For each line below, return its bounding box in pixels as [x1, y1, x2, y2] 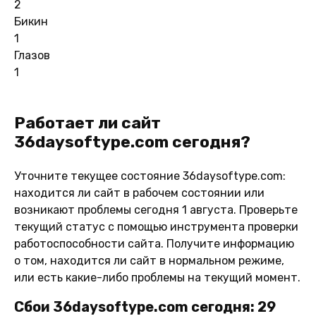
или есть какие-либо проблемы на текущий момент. [14, 270, 300, 284]
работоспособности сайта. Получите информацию [14, 236, 294, 250]
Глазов [14, 48, 50, 62]
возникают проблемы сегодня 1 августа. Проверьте [14, 202, 298, 217]
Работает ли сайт [14, 112, 161, 133]
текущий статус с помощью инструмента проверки [14, 219, 298, 233]
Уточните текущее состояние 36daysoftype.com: [14, 169, 286, 183]
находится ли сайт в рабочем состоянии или [14, 186, 265, 200]
